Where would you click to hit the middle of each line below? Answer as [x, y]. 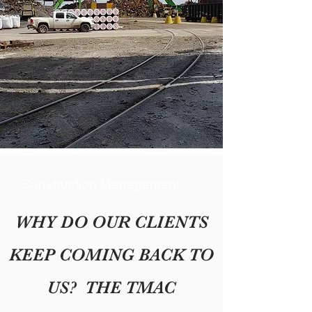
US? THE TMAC [111, 287]
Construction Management [100, 184]
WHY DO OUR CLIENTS [111, 222]
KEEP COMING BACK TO [111, 255]
